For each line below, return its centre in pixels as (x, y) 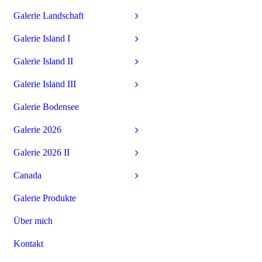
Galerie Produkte (45, 198)
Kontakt (28, 244)
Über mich (33, 221)
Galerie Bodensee (46, 107)
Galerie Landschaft (49, 15)
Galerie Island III (45, 84)
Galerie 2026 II (42, 152)
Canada (27, 175)
